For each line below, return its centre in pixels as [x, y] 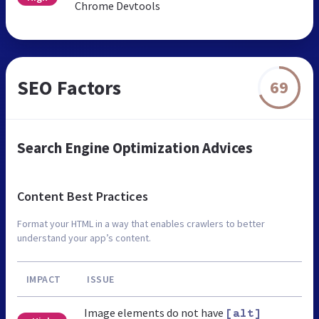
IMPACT [43, 279]
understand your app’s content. [84, 237]
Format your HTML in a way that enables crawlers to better [141, 223]
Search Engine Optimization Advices [135, 147]
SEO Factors [69, 87]
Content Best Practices [83, 196]
